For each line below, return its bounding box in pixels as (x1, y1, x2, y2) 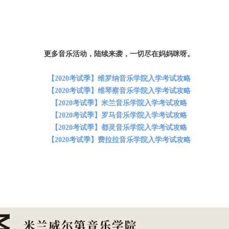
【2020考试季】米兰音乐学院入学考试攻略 (51, 99, 187, 107)
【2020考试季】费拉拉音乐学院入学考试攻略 (48, 136, 191, 144)
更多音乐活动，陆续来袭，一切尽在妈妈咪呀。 (44, 50, 194, 58)
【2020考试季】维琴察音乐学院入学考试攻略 (48, 87, 191, 95)
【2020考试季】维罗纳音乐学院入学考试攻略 (48, 75, 191, 83)
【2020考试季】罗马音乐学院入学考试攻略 (51, 111, 187, 120)
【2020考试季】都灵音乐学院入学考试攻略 (51, 124, 187, 132)
